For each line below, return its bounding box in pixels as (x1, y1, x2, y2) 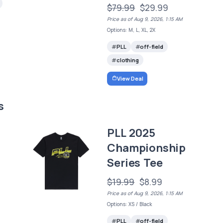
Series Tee (107, 155, 163, 170)
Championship (107, 140, 186, 155)
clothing (116, 56, 139, 64)
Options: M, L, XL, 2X (107, 26, 156, 34)
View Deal (117, 74, 143, 82)
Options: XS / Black (107, 200, 152, 208)
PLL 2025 (107, 125, 155, 140)
